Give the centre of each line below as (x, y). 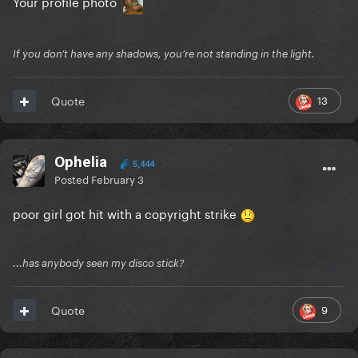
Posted (73, 179)
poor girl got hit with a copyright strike (126, 213)
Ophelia (81, 162)
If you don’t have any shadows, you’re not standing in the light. (164, 54)
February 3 (117, 179)
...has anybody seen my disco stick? (99, 263)
